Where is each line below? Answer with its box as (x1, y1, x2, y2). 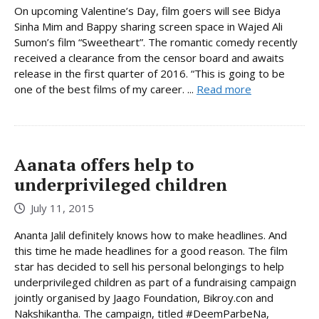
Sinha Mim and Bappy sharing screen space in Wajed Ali (14, 19, 283, 34)
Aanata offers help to (14, 153, 194, 177)
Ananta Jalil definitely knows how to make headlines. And (14, 227, 287, 242)
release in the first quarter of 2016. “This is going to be (14, 66, 285, 81)
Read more (197, 82, 251, 97)
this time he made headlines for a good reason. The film (14, 243, 288, 258)
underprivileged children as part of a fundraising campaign (14, 274, 296, 289)
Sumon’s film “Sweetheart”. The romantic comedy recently (14, 35, 298, 50)
